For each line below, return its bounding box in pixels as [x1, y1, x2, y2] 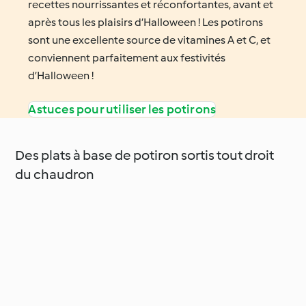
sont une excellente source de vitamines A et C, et [28, 33, 271, 47]
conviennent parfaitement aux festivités [28, 51, 226, 65]
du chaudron [15, 166, 95, 183]
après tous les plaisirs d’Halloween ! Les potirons [28, 16, 264, 29]
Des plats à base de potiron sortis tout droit [15, 147, 275, 164]
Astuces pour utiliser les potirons [28, 102, 217, 117]
